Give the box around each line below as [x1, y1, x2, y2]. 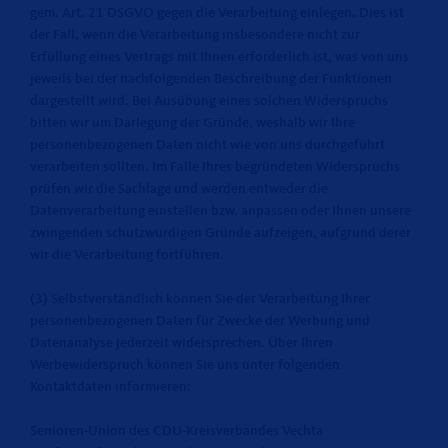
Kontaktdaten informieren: [30, 380, 191, 394]
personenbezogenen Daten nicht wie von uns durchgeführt [30, 138, 385, 152]
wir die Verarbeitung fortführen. [30, 248, 224, 262]
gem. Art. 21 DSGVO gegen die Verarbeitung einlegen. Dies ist [30, 6, 404, 20]
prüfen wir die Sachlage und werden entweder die [30, 182, 328, 196]
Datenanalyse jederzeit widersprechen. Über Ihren [30, 336, 333, 350]
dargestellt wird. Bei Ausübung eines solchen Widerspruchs [30, 94, 388, 108]
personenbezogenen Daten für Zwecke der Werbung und [30, 314, 370, 328]
